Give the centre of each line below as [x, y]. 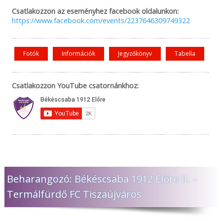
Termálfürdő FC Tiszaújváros [74, 194]
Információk [78, 53]
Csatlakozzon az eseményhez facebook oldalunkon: [95, 11]
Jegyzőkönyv [135, 53]
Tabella [185, 53]
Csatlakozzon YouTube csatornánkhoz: [75, 85]
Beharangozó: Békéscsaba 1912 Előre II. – [102, 179]
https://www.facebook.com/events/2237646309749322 [101, 20]
